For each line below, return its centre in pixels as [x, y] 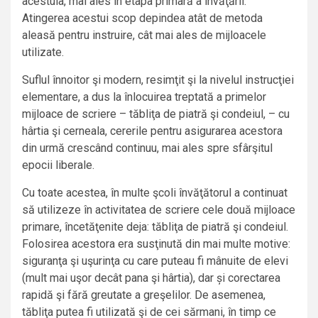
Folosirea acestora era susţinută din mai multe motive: [156, 244]
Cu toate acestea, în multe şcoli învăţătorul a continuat [155, 193]
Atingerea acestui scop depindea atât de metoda [142, 18]
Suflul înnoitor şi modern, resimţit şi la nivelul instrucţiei [158, 80]
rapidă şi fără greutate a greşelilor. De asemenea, [144, 295]
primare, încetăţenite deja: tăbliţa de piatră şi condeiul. [155, 227]
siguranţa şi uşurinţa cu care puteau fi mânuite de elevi [155, 261]
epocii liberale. [58, 165]
